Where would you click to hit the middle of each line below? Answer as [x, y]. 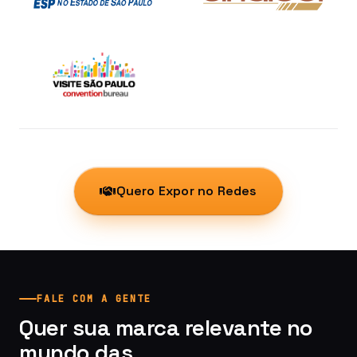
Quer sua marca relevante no [166, 328]
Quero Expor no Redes [186, 191]
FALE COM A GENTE [94, 299]
